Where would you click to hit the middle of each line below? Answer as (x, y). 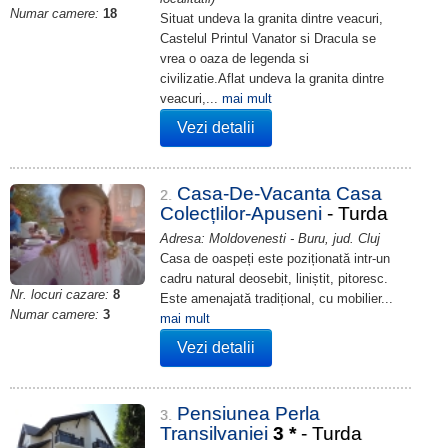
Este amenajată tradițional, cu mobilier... (276, 298)
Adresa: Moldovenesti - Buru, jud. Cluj (270, 238)
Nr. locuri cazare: (59, 295)
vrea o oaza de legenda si (234, 58)
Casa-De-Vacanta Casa (279, 193)
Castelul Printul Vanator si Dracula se (268, 38)
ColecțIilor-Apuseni (243, 213)
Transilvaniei (216, 433)
